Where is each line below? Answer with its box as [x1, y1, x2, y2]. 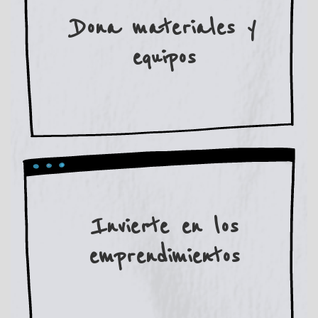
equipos [132, 43, 196, 74]
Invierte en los [89, 211, 238, 242]
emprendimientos [88, 241, 240, 272]
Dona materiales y [72, 13, 256, 44]
